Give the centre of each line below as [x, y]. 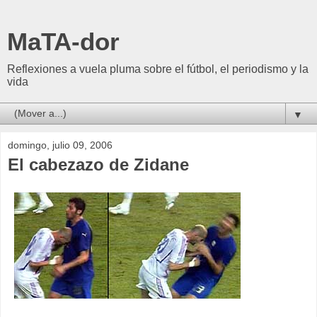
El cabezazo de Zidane [98, 165]
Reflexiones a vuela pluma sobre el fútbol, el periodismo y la [158, 69]
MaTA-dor [63, 42]
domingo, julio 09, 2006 [60, 145]
